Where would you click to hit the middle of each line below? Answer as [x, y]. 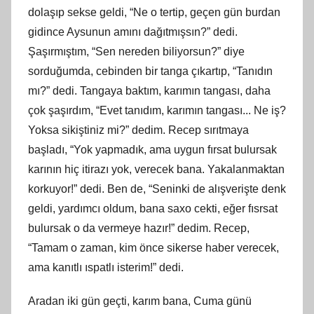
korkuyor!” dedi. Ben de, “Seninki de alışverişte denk [157, 189]
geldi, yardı [55, 208]
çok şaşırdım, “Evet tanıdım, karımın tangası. [137, 110]
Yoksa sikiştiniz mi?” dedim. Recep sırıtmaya [138, 130]
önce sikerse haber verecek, [208, 247]
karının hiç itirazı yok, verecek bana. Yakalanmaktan [156, 169]
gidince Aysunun [71, 32]
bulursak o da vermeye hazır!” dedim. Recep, [139, 228]
